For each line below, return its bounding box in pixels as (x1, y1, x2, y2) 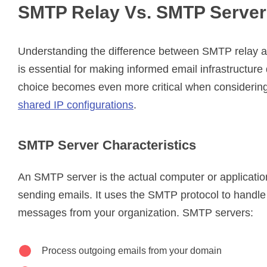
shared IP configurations (18, 98, 133, 111)
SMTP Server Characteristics (18, 137, 196, 153)
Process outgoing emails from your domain (42, 245, 222, 256)
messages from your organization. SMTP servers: (18, 206, 253, 219)
